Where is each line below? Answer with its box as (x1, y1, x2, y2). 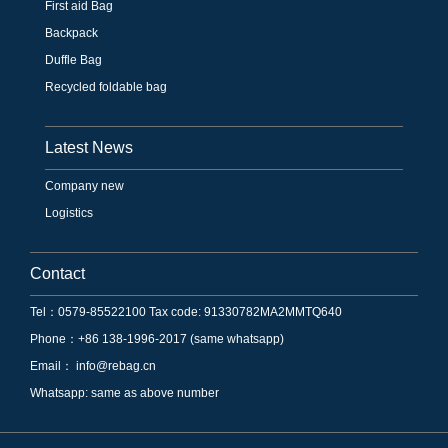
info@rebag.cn (73, 358, 156, 373)
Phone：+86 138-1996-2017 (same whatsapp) (30, 331, 284, 346)
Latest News (45, 138, 133, 156)
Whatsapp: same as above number (30, 385, 219, 400)
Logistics (45, 205, 93, 220)
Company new (45, 178, 124, 193)
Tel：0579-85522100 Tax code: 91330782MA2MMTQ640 (30, 304, 342, 319)
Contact (30, 264, 85, 282)
